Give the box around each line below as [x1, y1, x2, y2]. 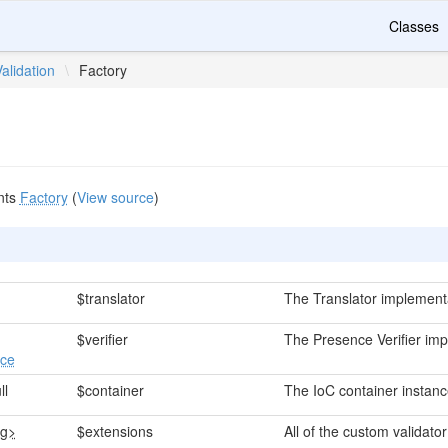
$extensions [76, 421, 153, 441]
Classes [389, 16, 439, 36]
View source [76, 187, 154, 207]
